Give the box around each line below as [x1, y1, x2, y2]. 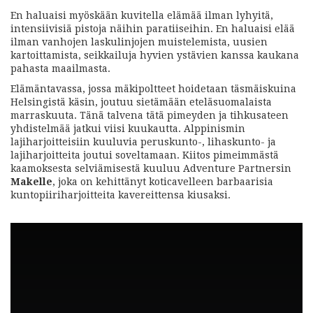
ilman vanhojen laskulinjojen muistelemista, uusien [10, 36, 268, 48]
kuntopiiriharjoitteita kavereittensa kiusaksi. [10, 189, 231, 201]
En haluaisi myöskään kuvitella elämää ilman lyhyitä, [10, 10, 273, 21]
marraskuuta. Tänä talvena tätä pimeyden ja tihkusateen [10, 110, 289, 121]
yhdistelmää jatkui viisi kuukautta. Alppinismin [10, 123, 245, 134]
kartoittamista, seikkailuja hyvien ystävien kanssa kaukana [10, 50, 299, 61]
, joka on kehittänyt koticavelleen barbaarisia [52, 176, 273, 187]
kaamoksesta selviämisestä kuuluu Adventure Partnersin [10, 163, 291, 174]
